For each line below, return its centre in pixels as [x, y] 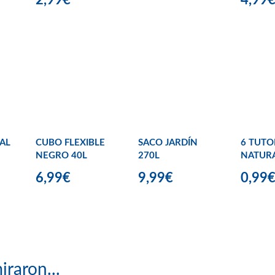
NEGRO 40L [61, 156]
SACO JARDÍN [168, 143]
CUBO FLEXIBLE [70, 143]
